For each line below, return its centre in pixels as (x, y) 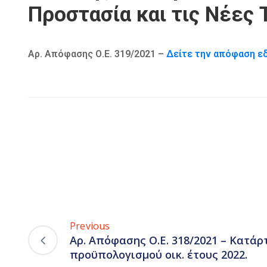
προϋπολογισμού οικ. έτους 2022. (159, 255)
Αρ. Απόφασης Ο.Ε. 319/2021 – (97, 54)
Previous (90, 226)
